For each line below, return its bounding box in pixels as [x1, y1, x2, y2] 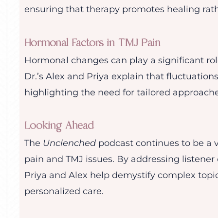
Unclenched [43, 138, 96, 149]
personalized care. [24, 186, 104, 197]
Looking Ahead [24, 118, 94, 133]
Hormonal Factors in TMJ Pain [24, 35, 161, 50]
